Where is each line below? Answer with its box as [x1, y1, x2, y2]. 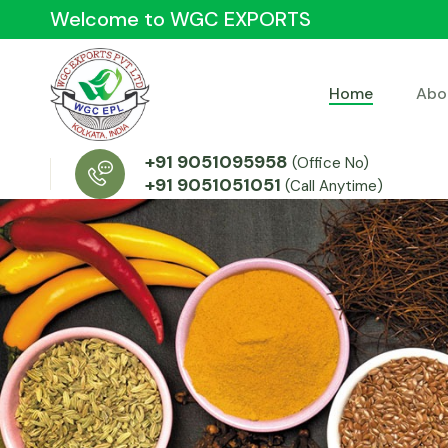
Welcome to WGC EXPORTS [50, 6, 311, 32]
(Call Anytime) [285, 176, 383, 196]
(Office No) [292, 153, 369, 173]
